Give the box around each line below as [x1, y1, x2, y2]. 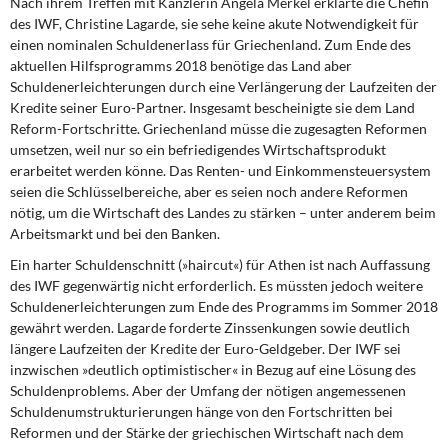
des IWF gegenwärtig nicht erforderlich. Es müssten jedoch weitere [10, 277, 423, 294]
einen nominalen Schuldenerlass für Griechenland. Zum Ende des [10, 36, 411, 53]
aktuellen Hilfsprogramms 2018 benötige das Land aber [10, 57, 352, 74]
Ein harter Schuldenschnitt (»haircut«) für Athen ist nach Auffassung [10, 256, 430, 273]
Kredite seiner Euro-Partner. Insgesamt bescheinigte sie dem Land [10, 99, 415, 116]
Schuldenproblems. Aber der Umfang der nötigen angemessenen [10, 382, 406, 399]
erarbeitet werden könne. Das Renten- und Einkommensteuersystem [10, 162, 431, 179]
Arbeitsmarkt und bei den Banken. [10, 225, 220, 242]
